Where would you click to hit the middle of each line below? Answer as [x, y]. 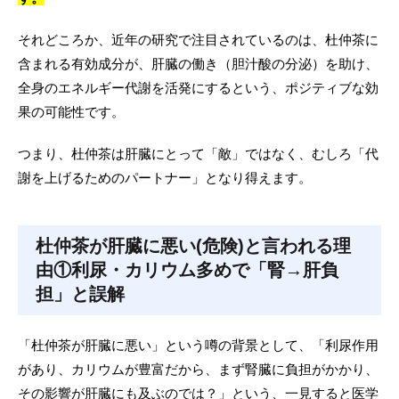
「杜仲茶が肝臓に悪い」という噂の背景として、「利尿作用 [198, 345]
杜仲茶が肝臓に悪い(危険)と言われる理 [193, 246]
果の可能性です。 [71, 112]
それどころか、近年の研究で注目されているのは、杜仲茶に [198, 40]
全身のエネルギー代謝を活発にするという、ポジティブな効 [198, 88]
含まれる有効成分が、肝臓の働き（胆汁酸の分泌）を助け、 [198, 64]
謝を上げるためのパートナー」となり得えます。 [165, 178]
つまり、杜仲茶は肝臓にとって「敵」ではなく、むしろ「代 [198, 154]
